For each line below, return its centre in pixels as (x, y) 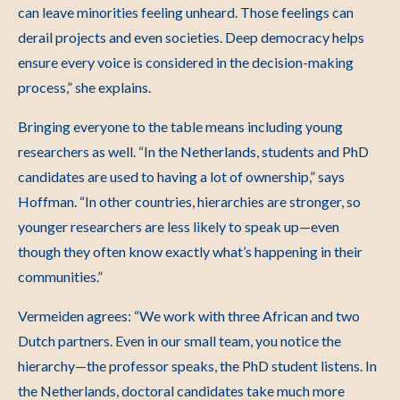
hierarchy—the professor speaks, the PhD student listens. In (197, 366)
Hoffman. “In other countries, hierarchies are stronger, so (189, 201)
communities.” (60, 276)
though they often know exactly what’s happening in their (190, 251)
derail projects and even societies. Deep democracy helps (191, 37)
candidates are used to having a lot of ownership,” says (181, 176)
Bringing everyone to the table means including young (180, 126)
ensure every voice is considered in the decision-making (186, 62)
